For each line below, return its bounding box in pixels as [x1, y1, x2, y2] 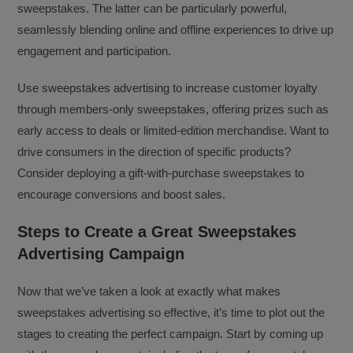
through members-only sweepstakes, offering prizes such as [17, 102, 329, 116]
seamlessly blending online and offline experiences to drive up [17, 23, 334, 36]
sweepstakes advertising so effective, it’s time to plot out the [17, 306, 325, 319]
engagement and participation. [17, 44, 172, 58]
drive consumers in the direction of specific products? [17, 145, 292, 158]
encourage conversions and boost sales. [17, 188, 226, 201]
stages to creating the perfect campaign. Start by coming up [17, 327, 324, 340]
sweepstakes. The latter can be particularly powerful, [17, 2, 288, 15]
